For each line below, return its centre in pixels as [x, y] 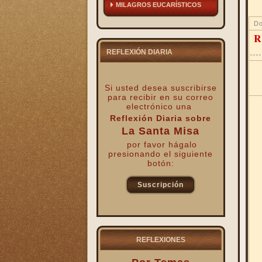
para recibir [134, 97]
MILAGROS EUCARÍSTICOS [158, 5]
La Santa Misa [161, 131]
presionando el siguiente [161, 154]
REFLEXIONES [161, 240]
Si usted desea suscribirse [161, 88]
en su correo [187, 97]
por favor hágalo [162, 144]
